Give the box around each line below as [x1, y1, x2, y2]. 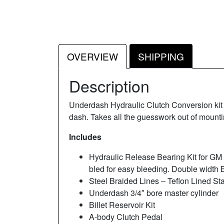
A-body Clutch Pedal [89, 211, 162, 223]
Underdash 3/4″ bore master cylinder [89, 187, 220, 199]
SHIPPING [138, 49, 184, 63]
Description [69, 74, 149, 97]
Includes [69, 131, 103, 143]
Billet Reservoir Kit [89, 199, 155, 211]
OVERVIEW [67, 49, 118, 63]
